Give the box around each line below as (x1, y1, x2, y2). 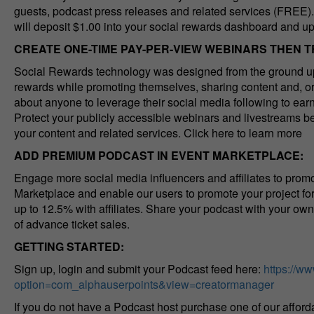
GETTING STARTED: (13, 238, 124, 254)
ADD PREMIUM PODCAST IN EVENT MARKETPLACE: (13, 146, 303, 163)
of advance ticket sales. (13, 215, 130, 232)
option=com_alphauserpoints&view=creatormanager (13, 275, 274, 292)
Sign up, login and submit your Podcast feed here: (13, 260, 264, 277)
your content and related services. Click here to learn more (13, 124, 302, 141)
